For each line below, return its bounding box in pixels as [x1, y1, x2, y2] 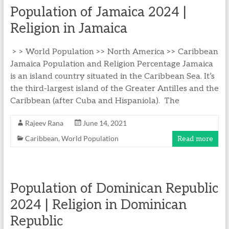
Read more [177, 134, 214, 143]
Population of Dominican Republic [10, 180, 218, 197]
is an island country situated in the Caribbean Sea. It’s [10, 72, 215, 81]
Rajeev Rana [25, 119, 63, 127]
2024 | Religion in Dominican [10, 197, 187, 213]
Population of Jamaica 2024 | [10, 4, 187, 20]
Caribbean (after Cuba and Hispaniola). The [10, 96, 179, 106]
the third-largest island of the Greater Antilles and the [10, 84, 219, 94]
